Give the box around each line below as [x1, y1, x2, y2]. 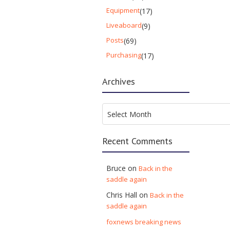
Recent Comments [102, 135, 173, 147]
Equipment [106, 5, 140, 15]
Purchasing [106, 50, 142, 60]
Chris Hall [106, 189, 138, 200]
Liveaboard [106, 20, 142, 30]
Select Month [107, 109, 152, 119]
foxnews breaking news [106, 217, 182, 226]
